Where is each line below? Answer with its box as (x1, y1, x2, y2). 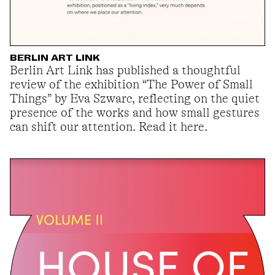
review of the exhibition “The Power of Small (10, 77, 253, 92)
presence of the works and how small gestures (10, 106, 260, 120)
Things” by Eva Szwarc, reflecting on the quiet (10, 91, 260, 106)
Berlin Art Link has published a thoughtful (10, 63, 241, 78)
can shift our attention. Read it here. (10, 120, 207, 134)
